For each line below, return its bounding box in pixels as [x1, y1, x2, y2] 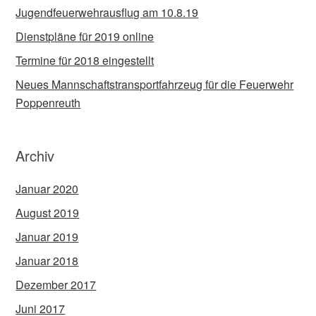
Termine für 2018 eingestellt [16, 52, 154, 69]
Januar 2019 [16, 229, 79, 245]
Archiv [16, 145, 55, 166]
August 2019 [16, 205, 80, 221]
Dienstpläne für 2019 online [16, 28, 154, 45]
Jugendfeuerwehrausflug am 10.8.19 [16, 4, 199, 21]
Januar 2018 [16, 253, 79, 269]
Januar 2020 [16, 181, 79, 197]
